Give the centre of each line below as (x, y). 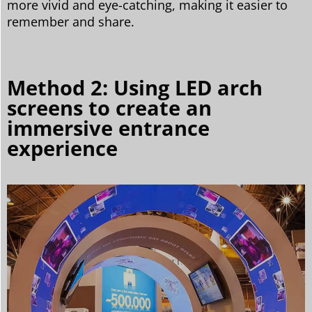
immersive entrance (108, 127)
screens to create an (109, 107)
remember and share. (71, 21)
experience (62, 148)
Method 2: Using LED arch (135, 87)
